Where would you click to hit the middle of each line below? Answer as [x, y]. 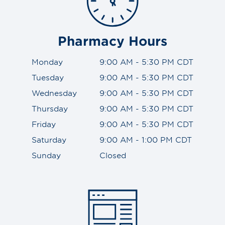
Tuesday [48, 77]
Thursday [50, 108]
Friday [44, 124]
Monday [47, 61]
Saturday [49, 139]
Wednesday [54, 92]
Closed [113, 155]
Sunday [46, 155]
